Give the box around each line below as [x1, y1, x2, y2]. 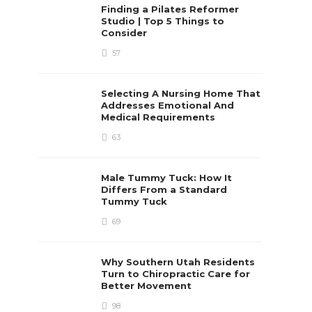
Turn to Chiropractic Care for [101, 268, 251, 279]
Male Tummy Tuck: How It [101, 172, 233, 183]
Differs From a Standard [101, 184, 228, 195]
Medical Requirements [101, 111, 219, 123]
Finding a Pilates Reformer [101, 3, 240, 15]
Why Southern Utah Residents [101, 256, 256, 267]
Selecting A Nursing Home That [101, 88, 261, 99]
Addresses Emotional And [101, 100, 235, 111]
